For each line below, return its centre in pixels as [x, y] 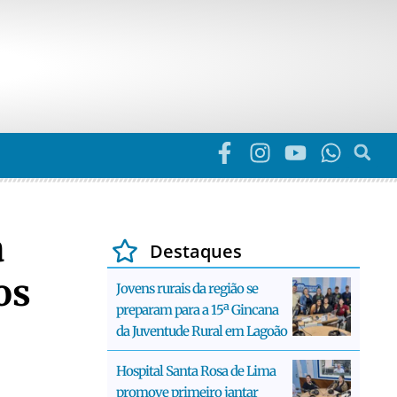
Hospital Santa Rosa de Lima [196, 370]
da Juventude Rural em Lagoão [202, 331]
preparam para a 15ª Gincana [197, 309]
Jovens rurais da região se [187, 288]
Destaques [195, 251]
